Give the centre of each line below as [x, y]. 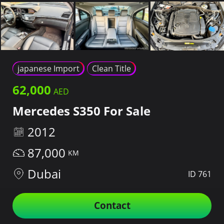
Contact [112, 206]
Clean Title [111, 69]
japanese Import [48, 69]
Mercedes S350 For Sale [81, 111]
